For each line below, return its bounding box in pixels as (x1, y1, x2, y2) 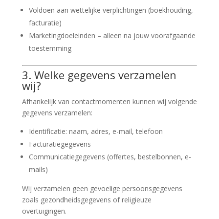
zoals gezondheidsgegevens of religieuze (22, 195, 152, 204)
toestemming (28, 44, 71, 53)
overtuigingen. (22, 206, 66, 216)
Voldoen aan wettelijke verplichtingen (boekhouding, (28, 5, 193, 15)
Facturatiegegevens (28, 139, 91, 149)
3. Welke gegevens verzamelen (22, 67, 176, 82)
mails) (28, 165, 48, 174)
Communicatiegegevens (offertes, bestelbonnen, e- (28, 152, 191, 161)
